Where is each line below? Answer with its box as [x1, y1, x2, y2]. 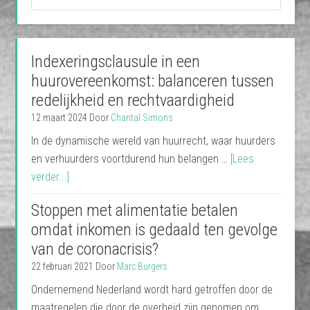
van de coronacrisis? [31, 239, 159, 259]
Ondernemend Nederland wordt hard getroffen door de [31, 283, 273, 296]
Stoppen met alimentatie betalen [31, 201, 239, 220]
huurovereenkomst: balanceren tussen [31, 71, 275, 91]
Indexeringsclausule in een [31, 52, 201, 71]
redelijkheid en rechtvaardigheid [31, 91, 235, 110]
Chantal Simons [111, 112, 174, 123]
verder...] [31, 170, 70, 183]
